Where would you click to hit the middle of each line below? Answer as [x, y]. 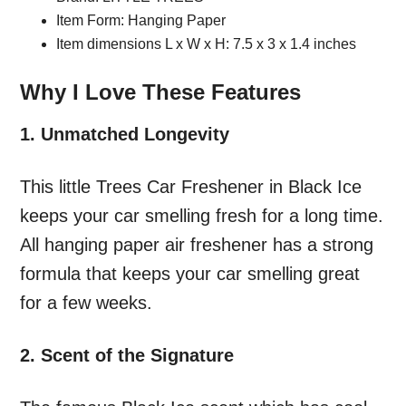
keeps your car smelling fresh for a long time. [202, 216]
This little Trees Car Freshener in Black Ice [191, 187]
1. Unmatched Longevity [125, 135]
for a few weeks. [87, 303]
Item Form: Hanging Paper [141, 21]
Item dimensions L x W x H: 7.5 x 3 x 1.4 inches [207, 44]
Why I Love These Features [161, 92]
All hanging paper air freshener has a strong [197, 245]
